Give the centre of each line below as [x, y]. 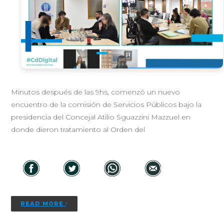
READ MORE [43, 203]
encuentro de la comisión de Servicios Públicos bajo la [106, 104]
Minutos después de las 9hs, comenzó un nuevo [96, 92]
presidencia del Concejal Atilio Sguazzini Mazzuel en [101, 117]
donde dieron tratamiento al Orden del [78, 129]
